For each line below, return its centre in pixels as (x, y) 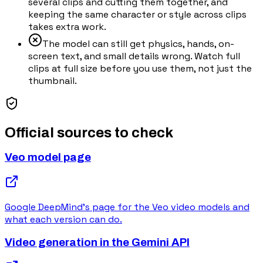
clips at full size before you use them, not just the (140, 68)
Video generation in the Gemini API (97, 242)
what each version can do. (63, 220)
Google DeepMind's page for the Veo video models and (127, 207)
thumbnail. (53, 80)
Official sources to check (89, 132)
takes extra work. (67, 26)
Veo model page (48, 158)
